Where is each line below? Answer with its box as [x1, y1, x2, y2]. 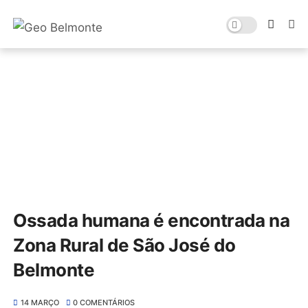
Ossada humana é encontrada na [13, 210, 290, 231]
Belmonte [13, 259, 95, 280]
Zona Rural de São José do [13, 234, 236, 256]
